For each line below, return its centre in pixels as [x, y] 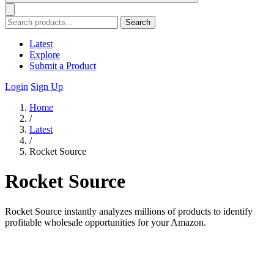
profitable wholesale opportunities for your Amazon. [106, 222]
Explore [45, 55]
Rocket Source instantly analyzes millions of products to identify [129, 211]
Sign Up [47, 87]
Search [138, 22]
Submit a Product [63, 66]
